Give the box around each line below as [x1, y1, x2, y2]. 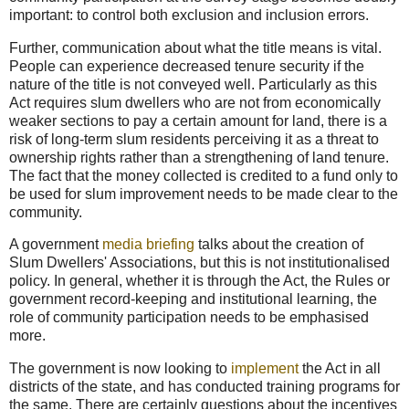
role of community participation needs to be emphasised [9, 309, 369, 326]
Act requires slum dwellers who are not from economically [9, 94, 381, 110]
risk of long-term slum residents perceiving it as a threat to [9, 131, 379, 147]
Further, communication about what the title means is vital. [9, 39, 382, 56]
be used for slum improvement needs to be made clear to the [9, 185, 398, 202]
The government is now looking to [9, 361, 231, 377]
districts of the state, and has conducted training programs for [9, 379, 400, 395]
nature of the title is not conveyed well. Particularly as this [9, 76, 377, 92]
